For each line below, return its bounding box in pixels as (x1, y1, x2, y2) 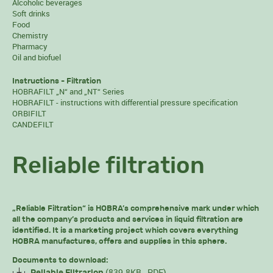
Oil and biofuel (12, 52, 61, 63)
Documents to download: (12, 256, 108, 264)
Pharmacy (12, 41, 48, 52)
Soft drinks (12, 8, 50, 19)
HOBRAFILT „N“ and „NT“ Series (12, 86, 124, 97)
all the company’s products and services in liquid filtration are (12, 216, 243, 224)
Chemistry (12, 30, 48, 41)
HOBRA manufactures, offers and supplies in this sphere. (12, 238, 227, 246)
